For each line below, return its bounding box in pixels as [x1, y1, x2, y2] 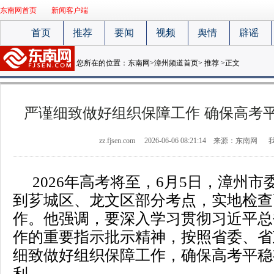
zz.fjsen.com [99, 136, 135, 145]
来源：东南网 [213, 136, 257, 145]
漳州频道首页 [154, 59, 198, 67]
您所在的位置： [76, 59, 128, 67]
